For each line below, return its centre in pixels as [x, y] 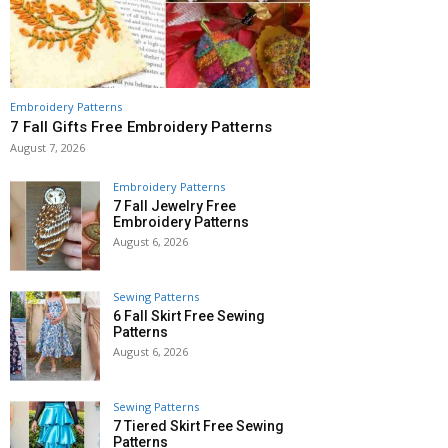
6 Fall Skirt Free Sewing [189, 316]
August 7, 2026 [47, 148]
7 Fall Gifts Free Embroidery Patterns [141, 127]
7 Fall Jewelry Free [174, 206]
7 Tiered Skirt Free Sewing [198, 426]
